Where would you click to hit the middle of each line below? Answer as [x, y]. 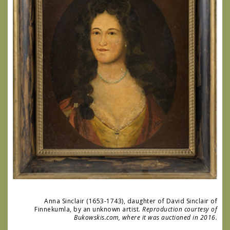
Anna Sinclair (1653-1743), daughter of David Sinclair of [131, 201]
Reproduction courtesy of [180, 209]
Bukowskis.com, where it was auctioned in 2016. [146, 218]
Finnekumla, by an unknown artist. [88, 209]
